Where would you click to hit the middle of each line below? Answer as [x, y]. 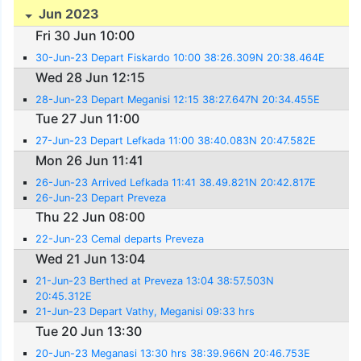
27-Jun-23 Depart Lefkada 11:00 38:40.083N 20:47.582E [176, 141]
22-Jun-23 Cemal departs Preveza [120, 239]
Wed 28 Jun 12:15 [91, 77]
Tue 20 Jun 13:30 [89, 331]
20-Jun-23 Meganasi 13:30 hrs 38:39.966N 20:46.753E [173, 353]
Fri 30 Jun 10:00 [85, 36]
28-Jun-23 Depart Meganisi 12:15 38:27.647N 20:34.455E [178, 99]
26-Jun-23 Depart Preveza [101, 197]
